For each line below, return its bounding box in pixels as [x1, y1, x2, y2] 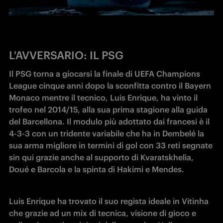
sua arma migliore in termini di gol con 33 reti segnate [9, 140, 213, 151]
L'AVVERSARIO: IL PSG [9, 48, 123, 63]
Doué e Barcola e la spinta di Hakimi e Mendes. [9, 164, 186, 175]
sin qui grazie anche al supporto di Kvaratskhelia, [9, 152, 194, 163]
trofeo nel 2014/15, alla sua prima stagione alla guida [9, 105, 208, 115]
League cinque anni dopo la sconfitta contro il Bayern [9, 81, 211, 91]
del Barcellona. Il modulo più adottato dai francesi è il [9, 116, 210, 127]
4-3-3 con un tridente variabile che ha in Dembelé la [9, 128, 204, 139]
